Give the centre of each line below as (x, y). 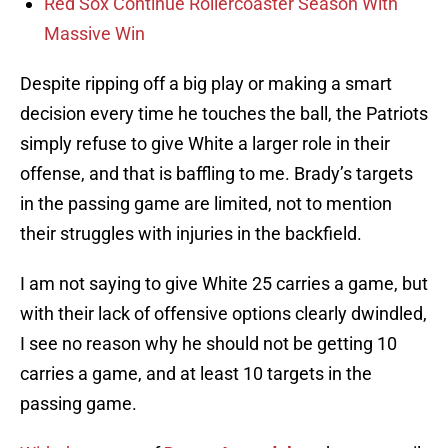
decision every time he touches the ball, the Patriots (224, 114)
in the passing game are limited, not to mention (206, 204)
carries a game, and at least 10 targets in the (196, 374)
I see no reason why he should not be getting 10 (208, 344)
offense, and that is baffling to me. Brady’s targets (216, 174)
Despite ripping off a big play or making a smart (206, 84)
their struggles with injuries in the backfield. (191, 234)
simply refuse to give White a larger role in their (205, 144)
